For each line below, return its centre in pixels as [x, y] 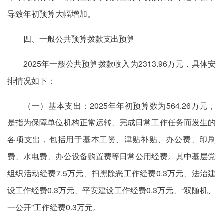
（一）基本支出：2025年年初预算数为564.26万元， [119, 105]
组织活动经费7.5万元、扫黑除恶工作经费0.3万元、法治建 [111, 173]
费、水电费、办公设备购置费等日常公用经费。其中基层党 [111, 156]
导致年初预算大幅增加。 [51, 14]
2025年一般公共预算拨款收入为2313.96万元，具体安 [119, 63]
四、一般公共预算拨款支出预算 [79, 39]
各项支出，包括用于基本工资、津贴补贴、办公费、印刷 [111, 139]
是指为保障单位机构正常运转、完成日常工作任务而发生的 [111, 122]
